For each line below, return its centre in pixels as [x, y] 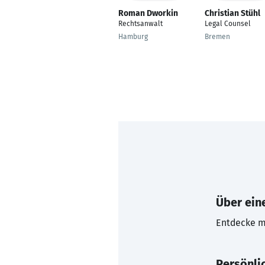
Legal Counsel [228, 24]
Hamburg [133, 37]
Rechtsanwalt [140, 24]
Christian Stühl [232, 13]
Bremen [217, 37]
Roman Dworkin [148, 13]
